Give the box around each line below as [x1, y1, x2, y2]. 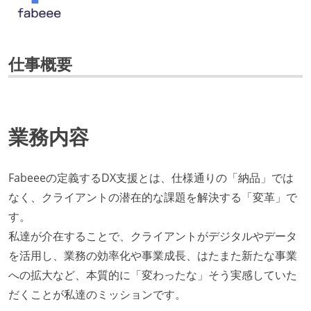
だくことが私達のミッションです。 [8, 287, 186, 303]
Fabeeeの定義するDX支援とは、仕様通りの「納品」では [8, 170, 294, 186]
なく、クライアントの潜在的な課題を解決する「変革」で [8, 190, 297, 205]
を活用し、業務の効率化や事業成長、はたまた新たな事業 [8, 248, 297, 264]
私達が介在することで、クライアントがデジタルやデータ [8, 228, 297, 244]
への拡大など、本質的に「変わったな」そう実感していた [8, 267, 297, 283]
